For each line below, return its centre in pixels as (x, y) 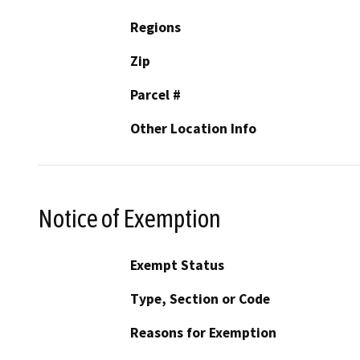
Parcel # (155, 94)
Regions (155, 27)
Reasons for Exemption (203, 333)
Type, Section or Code (200, 299)
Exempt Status (177, 266)
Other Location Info (193, 128)
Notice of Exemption (129, 218)
